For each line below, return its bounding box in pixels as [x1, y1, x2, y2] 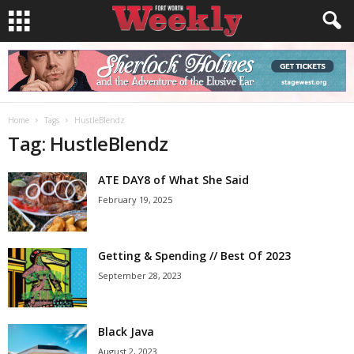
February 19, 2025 [98, 194, 172, 205]
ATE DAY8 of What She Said [98, 172, 249, 187]
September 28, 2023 [98, 269, 182, 281]
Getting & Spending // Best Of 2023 [98, 248, 291, 263]
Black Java [98, 324, 154, 339]
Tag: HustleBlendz [8, 130, 168, 156]
